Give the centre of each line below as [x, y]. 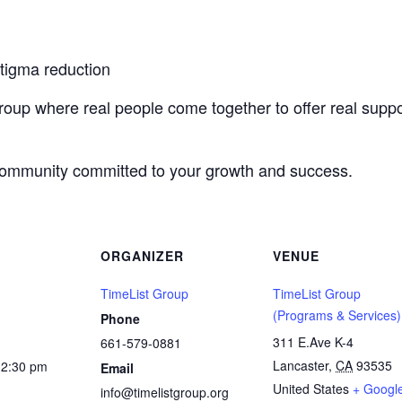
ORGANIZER [142, 256]
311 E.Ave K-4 [313, 342]
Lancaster [301, 365]
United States [311, 389]
